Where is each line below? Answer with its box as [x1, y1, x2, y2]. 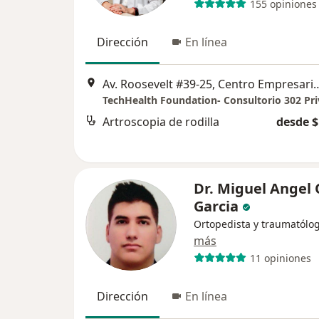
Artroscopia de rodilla [103, 114, 219, 130]
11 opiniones [249, 251, 311, 265]
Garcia [194, 197, 239, 216]
